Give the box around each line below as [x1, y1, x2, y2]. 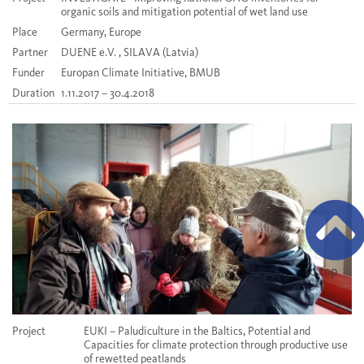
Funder [12, 66, 45, 80]
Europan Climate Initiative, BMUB [61, 66, 220, 80]
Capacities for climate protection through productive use [84, 338, 348, 353]
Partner [12, 45, 48, 60]
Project [12, 324, 45, 339]
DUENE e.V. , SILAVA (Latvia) [61, 45, 198, 60]
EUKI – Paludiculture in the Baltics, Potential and [84, 324, 310, 339]
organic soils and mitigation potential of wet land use [61, 5, 308, 19]
